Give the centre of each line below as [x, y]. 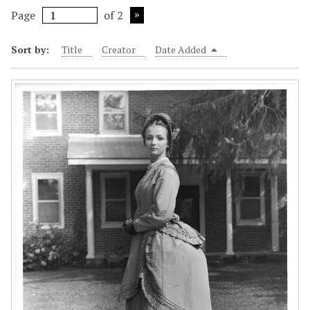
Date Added [182, 50]
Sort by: [31, 50]
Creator [119, 50]
